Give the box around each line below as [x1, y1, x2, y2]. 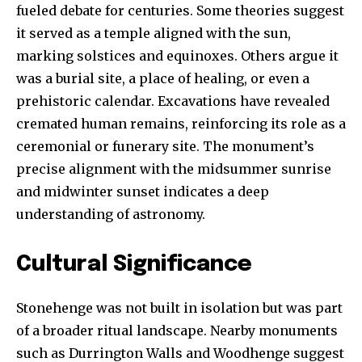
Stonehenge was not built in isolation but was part [16, 300, 343, 317]
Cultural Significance [16, 254, 252, 276]
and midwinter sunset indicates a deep [16, 183, 269, 200]
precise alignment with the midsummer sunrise [16, 161, 331, 178]
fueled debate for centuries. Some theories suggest [16, 2, 344, 19]
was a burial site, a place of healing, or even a [16, 70, 309, 87]
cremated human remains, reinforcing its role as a [16, 116, 346, 133]
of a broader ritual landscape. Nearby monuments [16, 322, 338, 339]
